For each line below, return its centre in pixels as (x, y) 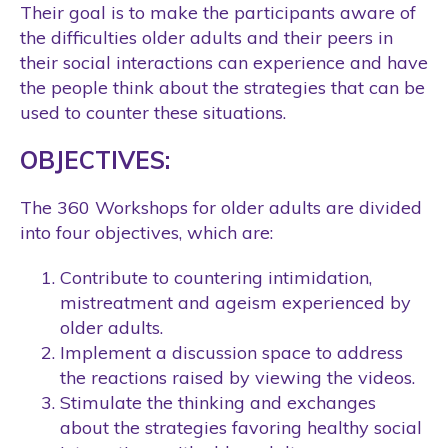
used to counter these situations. (153, 112)
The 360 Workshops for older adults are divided (221, 207)
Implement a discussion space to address (231, 352)
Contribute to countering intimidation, (216, 277)
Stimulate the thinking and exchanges (218, 402)
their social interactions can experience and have (224, 62)
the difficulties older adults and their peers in (206, 37)
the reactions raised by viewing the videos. (237, 377)
